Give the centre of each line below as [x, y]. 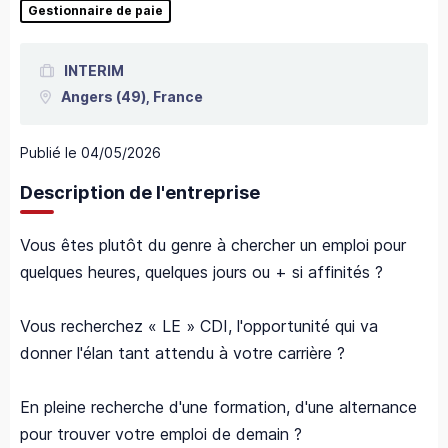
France [177, 97]
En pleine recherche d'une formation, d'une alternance [218, 407]
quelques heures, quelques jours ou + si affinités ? [201, 272]
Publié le [48, 153]
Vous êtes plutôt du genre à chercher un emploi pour [213, 245]
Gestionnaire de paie [95, 11]
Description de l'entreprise [140, 193]
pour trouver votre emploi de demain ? [161, 434]
